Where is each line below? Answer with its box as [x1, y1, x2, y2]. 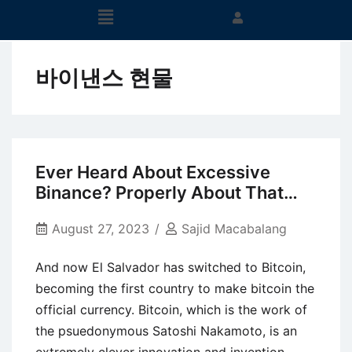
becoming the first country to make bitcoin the [35, 280, 314, 296]
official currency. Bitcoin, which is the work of [35, 301, 307, 317]
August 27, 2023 [52, 221, 149, 237]
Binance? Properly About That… [35, 182, 298, 203]
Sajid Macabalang [181, 221, 287, 237]
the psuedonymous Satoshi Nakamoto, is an [35, 322, 297, 339]
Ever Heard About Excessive [35, 162, 270, 183]
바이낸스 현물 [35, 64, 173, 92]
